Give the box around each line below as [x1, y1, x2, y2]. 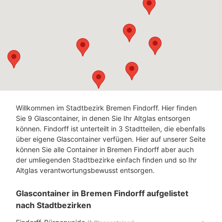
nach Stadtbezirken [16, 200, 91, 210]
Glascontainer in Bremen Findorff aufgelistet [16, 188, 188, 198]
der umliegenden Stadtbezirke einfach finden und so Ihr [16, 156, 197, 164]
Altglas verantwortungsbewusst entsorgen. [16, 166, 155, 174]
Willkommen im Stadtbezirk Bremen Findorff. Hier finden [16, 104, 197, 112]
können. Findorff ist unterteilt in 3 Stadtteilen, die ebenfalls [16, 124, 205, 133]
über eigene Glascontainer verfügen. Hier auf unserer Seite [16, 135, 206, 143]
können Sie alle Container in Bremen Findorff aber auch [16, 145, 194, 154]
